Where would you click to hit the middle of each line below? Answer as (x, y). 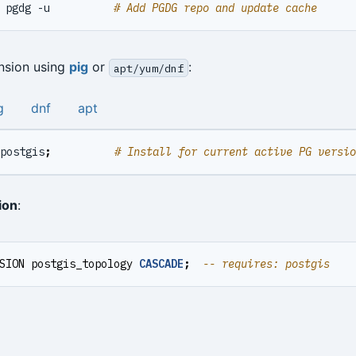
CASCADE (161, 264)
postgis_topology (82, 264)
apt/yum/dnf (148, 68)
